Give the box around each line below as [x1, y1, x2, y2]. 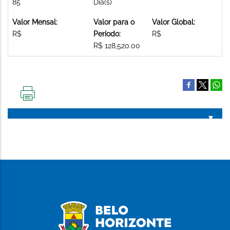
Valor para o [93, 17, 135, 26]
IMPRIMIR [28, 100, 59, 109]
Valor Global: [152, 17, 195, 26]
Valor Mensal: [12, 17, 57, 26]
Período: [93, 29, 121, 38]
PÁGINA [28, 117, 53, 125]
